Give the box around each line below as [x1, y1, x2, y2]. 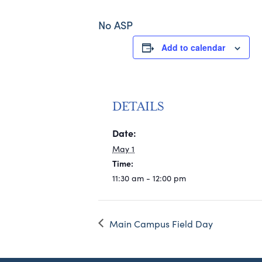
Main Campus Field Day [109, 217, 213, 230]
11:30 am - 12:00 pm [112, 172, 186, 184]
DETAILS [112, 99, 165, 113]
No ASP [98, 18, 133, 32]
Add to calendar [161, 42, 226, 53]
